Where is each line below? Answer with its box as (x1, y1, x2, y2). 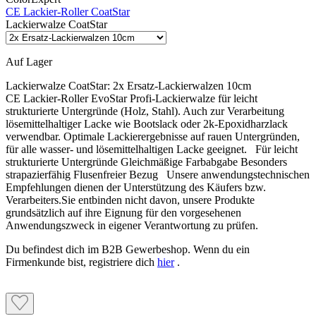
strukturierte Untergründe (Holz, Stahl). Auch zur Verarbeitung (6, 105, 284, 118)
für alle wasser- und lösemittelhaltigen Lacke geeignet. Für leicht (6, 143, 298, 156)
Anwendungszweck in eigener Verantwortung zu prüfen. (6, 219, 258, 232)
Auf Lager (6, 56, 52, 68)
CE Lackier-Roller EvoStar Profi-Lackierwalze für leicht (6, 92, 257, 105)
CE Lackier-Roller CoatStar (6, 6, 130, 18)
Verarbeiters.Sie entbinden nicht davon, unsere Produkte (6, 194, 255, 207)
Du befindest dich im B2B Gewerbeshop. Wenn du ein (6, 243, 250, 256)
